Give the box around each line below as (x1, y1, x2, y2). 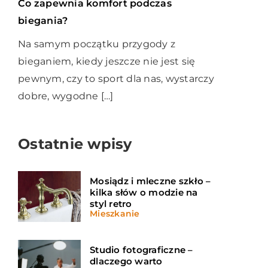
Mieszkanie (90, 208, 140, 219)
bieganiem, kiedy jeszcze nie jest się (18, 56, 196, 68)
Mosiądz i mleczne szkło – (90, 175, 211, 187)
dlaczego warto (90, 255, 163, 267)
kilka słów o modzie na (90, 186, 198, 198)
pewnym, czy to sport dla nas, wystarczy (18, 73, 214, 85)
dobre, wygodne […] (18, 90, 114, 102)
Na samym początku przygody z (18, 38, 175, 50)
